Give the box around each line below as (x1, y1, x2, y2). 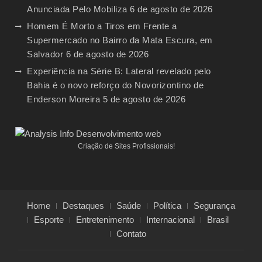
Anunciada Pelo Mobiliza (27, 4, 127, 14)
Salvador (27, 49, 64, 59)
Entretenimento (76, 214, 134, 225)
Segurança (194, 200, 235, 211)
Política (153, 200, 181, 211)
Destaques (63, 200, 104, 211)
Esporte (34, 214, 64, 225)
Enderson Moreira (27, 94, 101, 104)
